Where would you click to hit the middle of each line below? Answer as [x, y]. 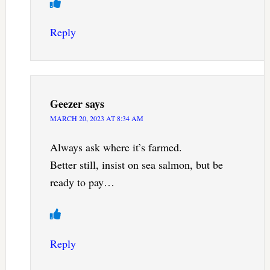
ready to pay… [82, 182]
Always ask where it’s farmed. [116, 147]
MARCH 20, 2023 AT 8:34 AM [96, 118]
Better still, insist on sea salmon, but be [136, 165]
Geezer [66, 104]
